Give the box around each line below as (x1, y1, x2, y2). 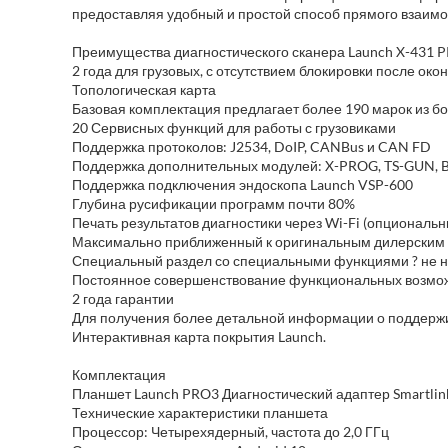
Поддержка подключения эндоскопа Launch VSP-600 (72, 176, 413, 193)
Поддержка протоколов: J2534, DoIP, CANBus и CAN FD (72, 138, 431, 155)
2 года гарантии (72, 290, 174, 307)
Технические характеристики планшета (72, 404, 328, 421)
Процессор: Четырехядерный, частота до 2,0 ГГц (72, 423, 389, 440)
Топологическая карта (72, 81, 216, 98)
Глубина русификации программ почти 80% (72, 195, 355, 212)
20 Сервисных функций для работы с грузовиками (72, 119, 396, 136)
